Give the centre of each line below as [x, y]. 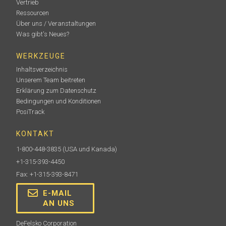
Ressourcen [33, 13]
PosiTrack [31, 112]
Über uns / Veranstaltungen [56, 24]
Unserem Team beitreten [51, 80]
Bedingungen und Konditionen [59, 101]
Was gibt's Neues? [43, 34]
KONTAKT [36, 134]
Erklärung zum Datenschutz [56, 91]
